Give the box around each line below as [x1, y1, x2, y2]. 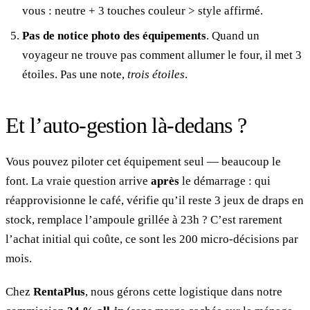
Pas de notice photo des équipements [22, 28, 206, 42]
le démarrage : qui [179, 174, 271, 188]
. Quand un [206, 28, 259, 42]
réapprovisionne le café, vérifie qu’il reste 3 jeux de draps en [6, 193, 304, 207]
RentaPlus [33, 284, 85, 298]
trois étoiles [127, 67, 185, 81]
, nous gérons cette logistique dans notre [85, 284, 282, 298]
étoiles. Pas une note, [22, 67, 127, 81]
